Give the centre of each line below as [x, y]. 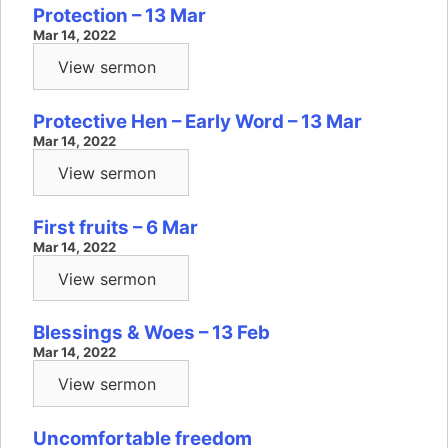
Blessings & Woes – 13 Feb [151, 333]
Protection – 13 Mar [119, 16]
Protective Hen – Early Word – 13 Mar [197, 122]
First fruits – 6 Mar [115, 227]
